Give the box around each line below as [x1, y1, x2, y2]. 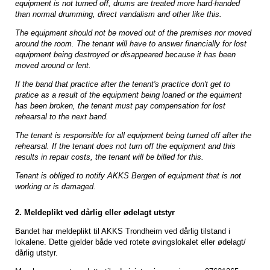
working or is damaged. [15, 182, 96, 192]
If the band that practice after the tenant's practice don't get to [15, 80, 230, 89]
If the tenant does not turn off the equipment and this [52, 142, 236, 151]
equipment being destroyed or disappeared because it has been [15, 50, 236, 60]
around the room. [15, 39, 77, 49]
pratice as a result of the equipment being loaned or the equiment [15, 90, 242, 100]
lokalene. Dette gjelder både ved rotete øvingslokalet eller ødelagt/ [15, 237, 246, 247]
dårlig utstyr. [15, 248, 58, 258]
